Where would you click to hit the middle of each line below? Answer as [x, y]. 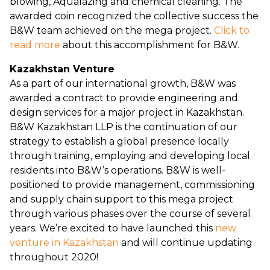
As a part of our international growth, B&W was [123, 84]
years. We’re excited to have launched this [112, 228]
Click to [232, 31]
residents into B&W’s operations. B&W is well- [118, 171]
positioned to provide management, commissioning [132, 185]
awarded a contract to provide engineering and [124, 98]
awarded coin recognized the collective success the [134, 16]
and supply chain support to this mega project [121, 199]
